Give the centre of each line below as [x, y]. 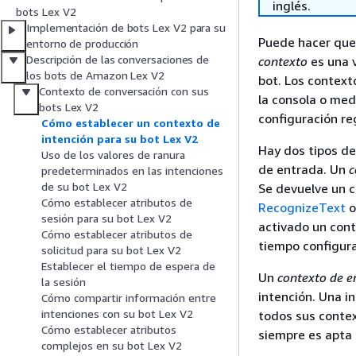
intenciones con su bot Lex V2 [117, 314]
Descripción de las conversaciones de [118, 60]
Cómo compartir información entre [129, 298]
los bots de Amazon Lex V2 [95, 75]
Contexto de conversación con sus [124, 91]
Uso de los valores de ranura [113, 155]
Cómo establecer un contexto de [131, 123]
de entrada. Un [304, 169]
